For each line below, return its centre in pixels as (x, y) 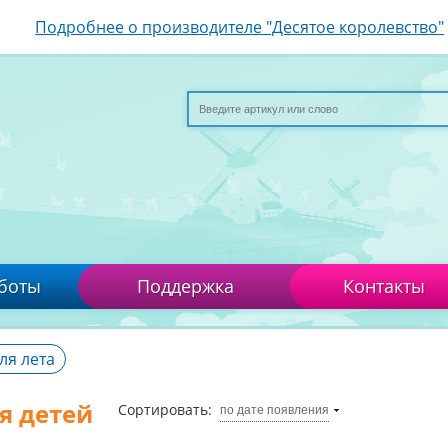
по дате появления (274, 410)
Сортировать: (165, 409)
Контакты (384, 286)
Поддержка (185, 286)
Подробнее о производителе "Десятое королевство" (240, 27)
